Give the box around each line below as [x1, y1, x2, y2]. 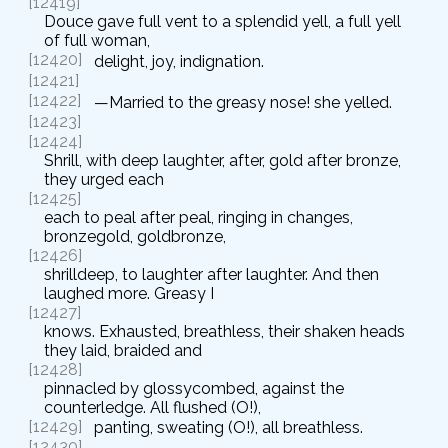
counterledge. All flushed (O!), [44, 397, 261, 417]
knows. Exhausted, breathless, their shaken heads [44, 321, 405, 341]
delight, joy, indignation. [94, 51, 264, 71]
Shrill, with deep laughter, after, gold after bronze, [44, 150, 401, 170]
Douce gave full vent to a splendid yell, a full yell [44, 12, 401, 32]
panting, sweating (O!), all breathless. [94, 418, 363, 438]
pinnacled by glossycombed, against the [44, 378, 344, 398]
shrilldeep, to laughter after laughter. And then [44, 264, 379, 284]
